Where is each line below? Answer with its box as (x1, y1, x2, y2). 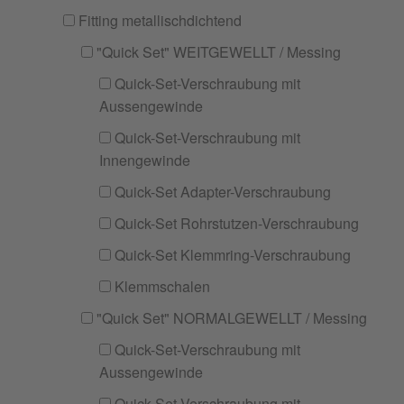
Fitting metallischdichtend (75, 10, 242, 31)
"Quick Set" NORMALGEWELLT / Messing (93, 308, 367, 328)
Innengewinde (99, 150, 190, 170)
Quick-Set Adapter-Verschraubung (111, 181, 331, 202)
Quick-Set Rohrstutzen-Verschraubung (111, 213, 359, 234)
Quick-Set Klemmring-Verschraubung (111, 244, 351, 265)
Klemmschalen (111, 276, 210, 297)
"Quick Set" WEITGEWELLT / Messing (93, 41, 341, 62)
